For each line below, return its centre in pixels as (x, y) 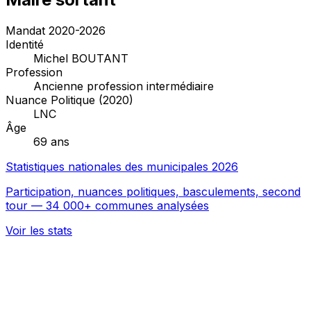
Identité (25, 44)
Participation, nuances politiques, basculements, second (153, 191)
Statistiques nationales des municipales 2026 (122, 166)
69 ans (51, 141)
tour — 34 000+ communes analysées (107, 205)
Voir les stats (39, 230)
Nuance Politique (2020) (69, 100)
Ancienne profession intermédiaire (124, 86)
